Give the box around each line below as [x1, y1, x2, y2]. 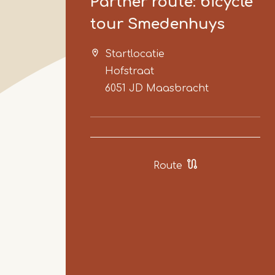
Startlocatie [105, 48, 165, 60]
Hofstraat [105, 65, 154, 77]
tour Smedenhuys [90, 15, 225, 33]
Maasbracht [146, 82, 209, 94]
